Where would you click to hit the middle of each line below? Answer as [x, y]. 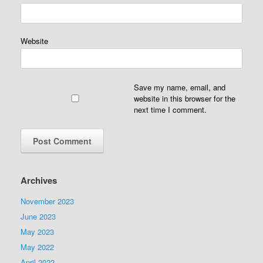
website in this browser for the [184, 98]
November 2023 [47, 201]
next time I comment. [170, 109]
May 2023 [37, 231]
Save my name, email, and [179, 87]
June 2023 [38, 216]
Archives [39, 180]
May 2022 [37, 247]
